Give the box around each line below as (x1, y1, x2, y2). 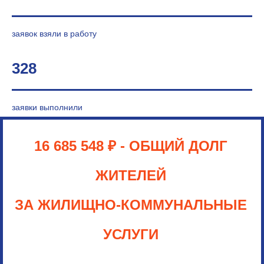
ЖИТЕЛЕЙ (95, 167, 166, 183)
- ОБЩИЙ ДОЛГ (120, 138, 227, 154)
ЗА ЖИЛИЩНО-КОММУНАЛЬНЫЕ (14, 197, 247, 213)
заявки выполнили (12, 103, 82, 112)
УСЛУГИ (103, 226, 159, 242)
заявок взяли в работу (12, 29, 97, 38)
